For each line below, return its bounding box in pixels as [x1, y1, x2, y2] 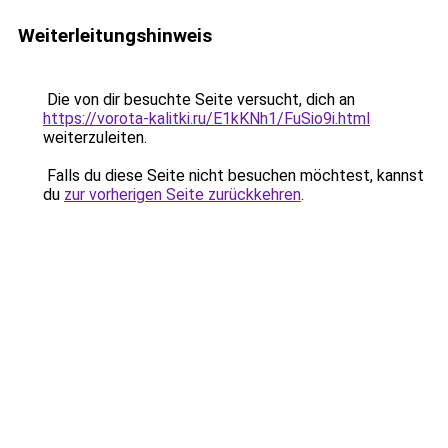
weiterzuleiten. [43, 128, 147, 147]
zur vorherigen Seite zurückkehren [64, 185, 301, 204]
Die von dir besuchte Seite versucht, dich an [43, 90, 355, 109]
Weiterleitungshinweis [18, 24, 212, 47]
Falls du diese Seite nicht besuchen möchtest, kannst [43, 166, 424, 185]
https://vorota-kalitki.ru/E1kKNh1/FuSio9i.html [43, 109, 370, 128]
